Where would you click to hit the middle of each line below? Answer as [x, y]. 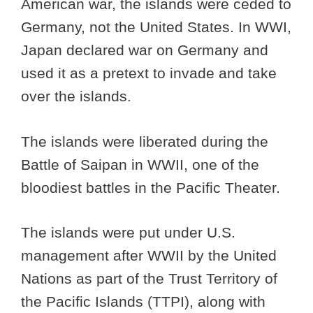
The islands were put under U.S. [128, 233]
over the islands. [76, 96]
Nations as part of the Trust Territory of [149, 279]
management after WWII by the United [149, 256]
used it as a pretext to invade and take [149, 73]
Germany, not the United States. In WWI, [156, 27]
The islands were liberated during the [145, 141]
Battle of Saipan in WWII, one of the [140, 164]
